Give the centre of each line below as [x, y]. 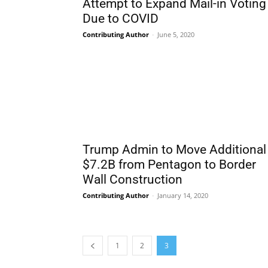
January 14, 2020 [183, 195]
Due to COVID [121, 19]
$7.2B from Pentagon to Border [169, 165]
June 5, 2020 [176, 34]
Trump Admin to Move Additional [174, 150]
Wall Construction [133, 179]
